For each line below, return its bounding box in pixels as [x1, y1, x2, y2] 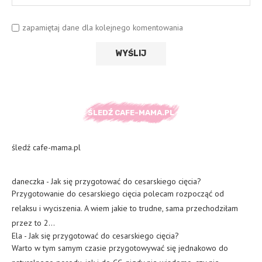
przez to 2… [12, 217, 55, 228]
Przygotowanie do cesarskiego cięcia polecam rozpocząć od [12, 188, 224, 199]
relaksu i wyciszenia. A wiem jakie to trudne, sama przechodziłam [12, 202, 238, 213]
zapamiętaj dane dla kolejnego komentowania [22, 22, 183, 33]
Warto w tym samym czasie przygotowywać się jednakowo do [12, 242, 228, 253]
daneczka [12, 175, 44, 187]
